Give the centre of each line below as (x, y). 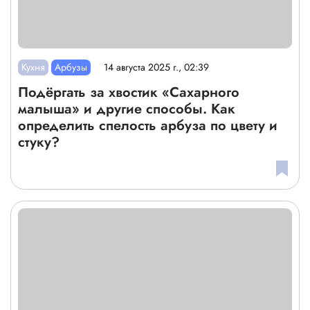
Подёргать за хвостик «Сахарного (129, 92)
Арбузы (71, 67)
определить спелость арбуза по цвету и (148, 125)
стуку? (39, 142)
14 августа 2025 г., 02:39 (157, 67)
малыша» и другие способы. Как (127, 109)
